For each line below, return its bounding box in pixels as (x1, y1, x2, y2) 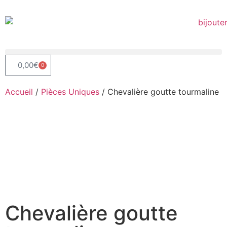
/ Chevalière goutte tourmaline (99, 86, 219, 97)
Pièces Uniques (41, 86, 99, 97)
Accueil (5, 86, 33, 97)
